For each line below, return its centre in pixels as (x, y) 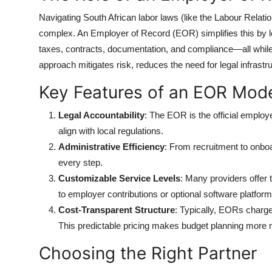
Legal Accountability (101, 115)
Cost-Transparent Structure (117, 209)
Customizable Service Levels (119, 178)
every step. (80, 162)
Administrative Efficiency (111, 146)
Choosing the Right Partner (148, 253)
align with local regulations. (111, 131)
